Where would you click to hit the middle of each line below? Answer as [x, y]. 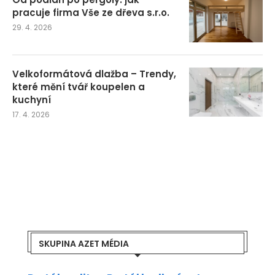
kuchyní [32, 99]
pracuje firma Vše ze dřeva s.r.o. [91, 12]
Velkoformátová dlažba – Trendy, [94, 74]
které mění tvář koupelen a [79, 87]
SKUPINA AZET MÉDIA [84, 243]
